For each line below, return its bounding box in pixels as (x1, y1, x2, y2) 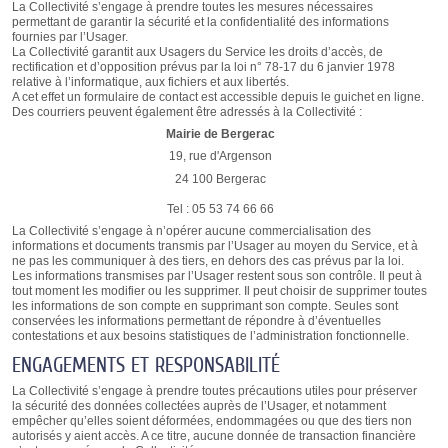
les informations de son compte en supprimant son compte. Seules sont (11, 298, 398, 313)
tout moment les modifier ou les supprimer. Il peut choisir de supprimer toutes (11, 283, 427, 298)
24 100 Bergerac (175, 171, 266, 186)
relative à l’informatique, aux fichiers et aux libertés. (11, 75, 289, 90)
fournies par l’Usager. (11, 30, 128, 45)
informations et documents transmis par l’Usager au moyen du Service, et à (11, 238, 418, 253)
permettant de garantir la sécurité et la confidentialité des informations (11, 15, 389, 30)
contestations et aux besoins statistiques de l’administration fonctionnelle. (11, 328, 409, 343)
